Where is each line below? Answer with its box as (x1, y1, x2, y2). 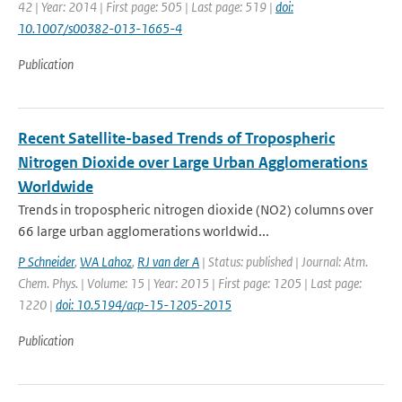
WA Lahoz (80, 253, 132, 270)
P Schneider (18, 253, 74, 270)
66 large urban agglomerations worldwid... (18, 223, 269, 240)
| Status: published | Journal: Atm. (199, 253, 368, 270)
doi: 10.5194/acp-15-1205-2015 (56, 296, 232, 313)
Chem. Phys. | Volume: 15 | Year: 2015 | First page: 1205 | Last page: (18, 275, 362, 292)
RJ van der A (137, 253, 199, 270)
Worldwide (18, 177, 93, 197)
